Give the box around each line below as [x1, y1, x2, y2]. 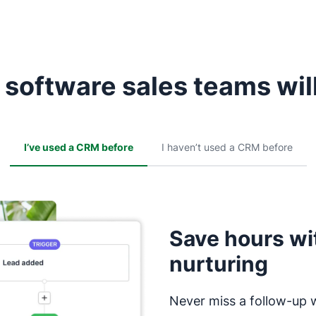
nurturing [169, 251, 268, 277]
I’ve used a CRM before [23, 141, 133, 154]
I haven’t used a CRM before [161, 141, 293, 154]
